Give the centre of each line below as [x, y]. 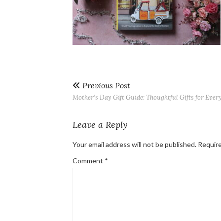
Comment [89, 161]
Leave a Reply [100, 125]
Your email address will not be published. [134, 144]
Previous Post [105, 85]
